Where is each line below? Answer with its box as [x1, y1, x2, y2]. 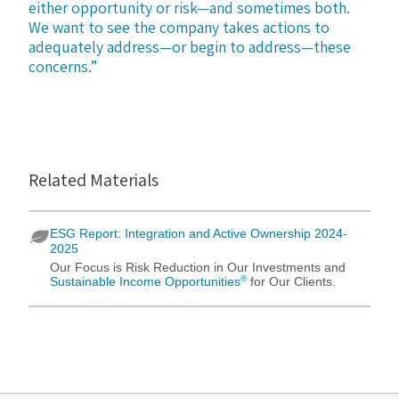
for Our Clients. [247, 274, 336, 289]
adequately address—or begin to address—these [28, 36, 351, 57]
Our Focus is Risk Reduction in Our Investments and [50, 260, 346, 274]
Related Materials [28, 167, 159, 191]
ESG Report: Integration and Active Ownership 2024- [50, 226, 347, 240]
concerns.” [28, 55, 97, 77]
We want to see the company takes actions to [28, 16, 330, 37]
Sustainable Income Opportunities [50, 274, 240, 289]
